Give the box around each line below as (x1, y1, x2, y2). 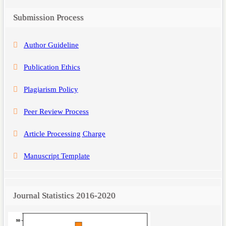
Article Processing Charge (24, 130, 105, 138)
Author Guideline (24, 41, 79, 49)
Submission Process (13, 13, 84, 23)
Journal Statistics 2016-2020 (13, 190, 116, 200)
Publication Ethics (24, 63, 80, 71)
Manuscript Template (24, 152, 90, 160)
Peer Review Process (24, 107, 89, 116)
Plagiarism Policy (24, 85, 78, 93)
